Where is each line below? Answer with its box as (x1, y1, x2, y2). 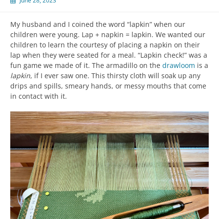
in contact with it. (10, 91, 67, 101)
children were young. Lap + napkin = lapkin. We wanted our (10, 29, 205, 39)
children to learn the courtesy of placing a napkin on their (10, 40, 200, 49)
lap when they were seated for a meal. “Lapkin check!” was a (10, 50, 207, 60)
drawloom (162, 60, 195, 70)
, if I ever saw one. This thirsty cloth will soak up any (30, 70, 200, 80)
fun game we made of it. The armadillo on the (10, 60, 162, 70)
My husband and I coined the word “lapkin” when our (10, 19, 185, 29)
